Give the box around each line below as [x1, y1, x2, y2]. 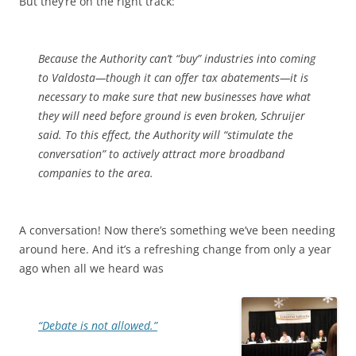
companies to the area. [38, 165, 153, 180]
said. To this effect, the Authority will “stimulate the [38, 127, 293, 142]
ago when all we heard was [19, 261, 164, 276]
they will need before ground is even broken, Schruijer [38, 108, 305, 123]
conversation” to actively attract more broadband [38, 146, 284, 161]
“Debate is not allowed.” [38, 318, 157, 333]
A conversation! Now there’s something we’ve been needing [19, 222, 335, 238]
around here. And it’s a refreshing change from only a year [19, 242, 331, 257]
